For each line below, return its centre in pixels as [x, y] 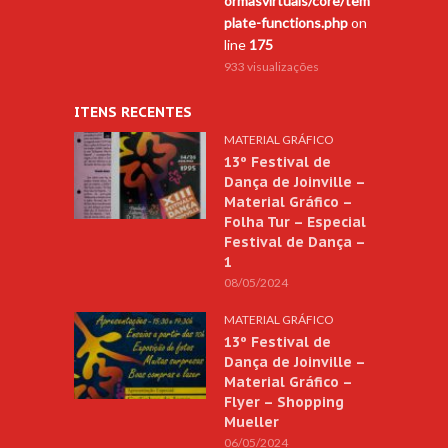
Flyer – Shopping [284, 401]
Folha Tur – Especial [295, 221]
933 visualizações [271, 66]
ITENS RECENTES [133, 111]
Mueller [251, 421]
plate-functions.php [286, 22]
